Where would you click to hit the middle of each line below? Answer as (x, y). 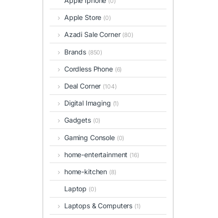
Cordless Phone (89, 69)
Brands (76, 52)
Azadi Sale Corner (93, 35)
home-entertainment (97, 154)
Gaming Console (90, 137)
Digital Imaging (88, 103)
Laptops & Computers (99, 206)
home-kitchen (87, 171)
